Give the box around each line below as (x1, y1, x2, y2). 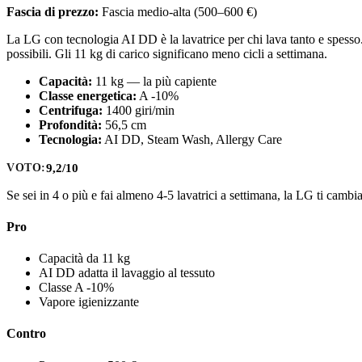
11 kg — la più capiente (92, 74, 217, 88)
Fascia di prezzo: (6, 5, 99, 19)
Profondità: (39, 118, 102, 132)
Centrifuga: (39, 103, 103, 117)
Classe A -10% (39, 280, 114, 295)
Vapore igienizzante (39, 295, 139, 309)
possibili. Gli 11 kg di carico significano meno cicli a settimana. (6, 47, 327, 61)
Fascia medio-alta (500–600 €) (99, 5, 257, 19)
